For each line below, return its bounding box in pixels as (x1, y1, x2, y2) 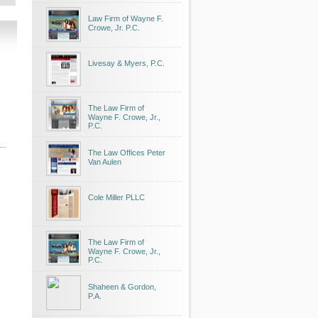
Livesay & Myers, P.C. (88, 59, 165, 67)
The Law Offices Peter (88, 148, 165, 157)
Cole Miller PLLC (88, 193, 145, 202)
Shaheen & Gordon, (88, 283, 156, 291)
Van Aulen (88, 158, 121, 166)
